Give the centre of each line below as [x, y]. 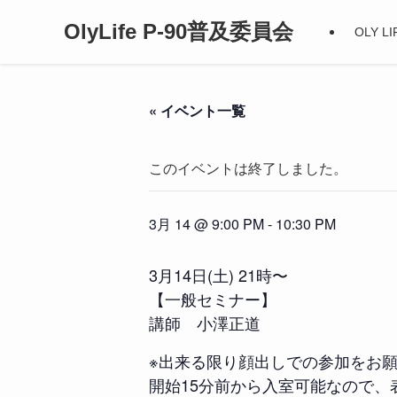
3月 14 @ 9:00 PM [206, 224]
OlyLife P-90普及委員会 [179, 31]
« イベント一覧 [197, 110]
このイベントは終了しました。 [248, 169]
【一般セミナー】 [213, 299]
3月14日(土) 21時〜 [218, 275]
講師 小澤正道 [205, 323]
